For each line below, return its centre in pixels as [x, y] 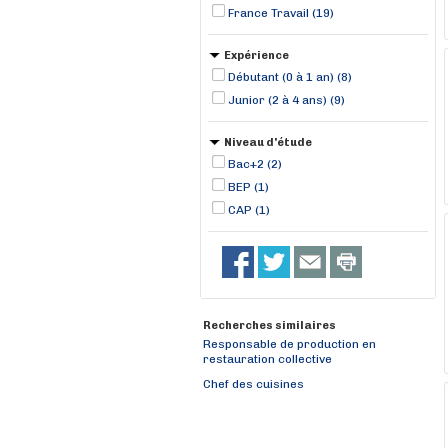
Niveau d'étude [268, 142]
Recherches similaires [269, 325]
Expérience [256, 55]
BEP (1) [248, 187]
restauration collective [267, 360]
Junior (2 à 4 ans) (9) [286, 100]
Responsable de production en [289, 344]
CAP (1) [249, 210]
